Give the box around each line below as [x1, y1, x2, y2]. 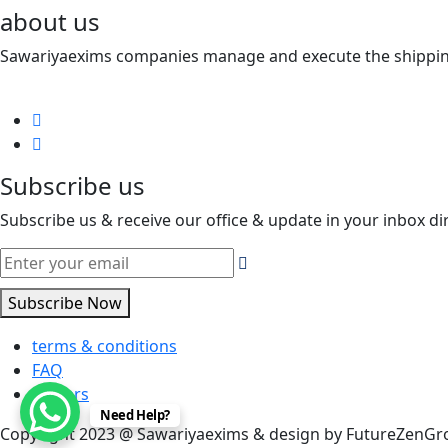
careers [32, 383, 89, 405]
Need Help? [100, 406, 171, 424]
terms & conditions [32, 335, 177, 357]
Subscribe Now [8, 292, 122, 314]
